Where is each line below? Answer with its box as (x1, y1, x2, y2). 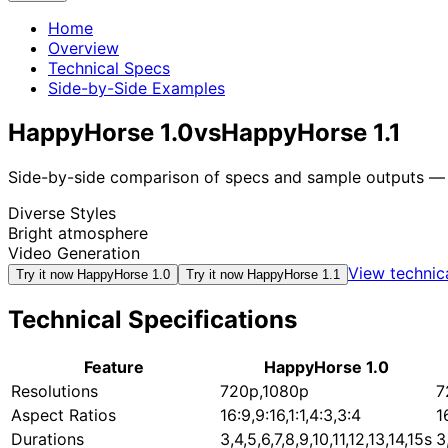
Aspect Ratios (11, 404, 116, 425)
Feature (83, 356, 144, 377)
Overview (48, 38, 119, 59)
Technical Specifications (8, 305, 297, 335)
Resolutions (11, 380, 98, 401)
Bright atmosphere (8, 223, 148, 244)
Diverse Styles (8, 203, 116, 224)
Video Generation (8, 243, 140, 264)
